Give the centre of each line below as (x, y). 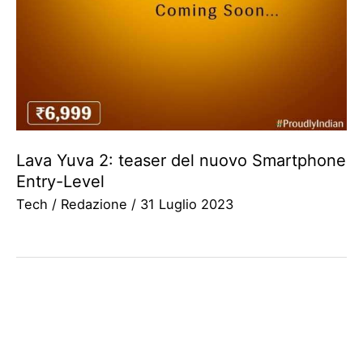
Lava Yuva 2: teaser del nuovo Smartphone (181, 161)
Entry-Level (60, 182)
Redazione (96, 205)
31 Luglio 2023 (187, 205)
